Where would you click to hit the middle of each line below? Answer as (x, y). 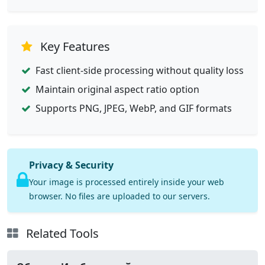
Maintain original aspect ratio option (117, 89)
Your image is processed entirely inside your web (127, 182)
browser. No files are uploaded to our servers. (119, 196)
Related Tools (61, 233)
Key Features (74, 46)
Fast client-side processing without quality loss (140, 70)
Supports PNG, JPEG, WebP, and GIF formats (134, 108)
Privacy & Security (71, 165)
